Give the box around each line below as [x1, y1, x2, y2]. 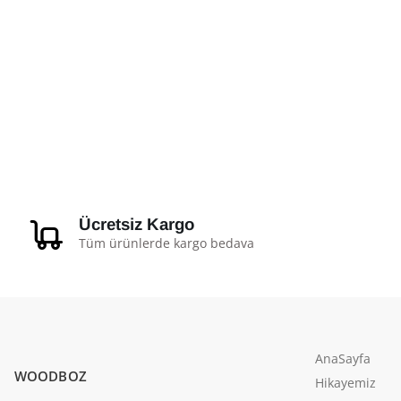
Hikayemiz [315, 374, 376, 391]
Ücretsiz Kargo [79, 215, 194, 235]
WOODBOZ [14, 366, 87, 385]
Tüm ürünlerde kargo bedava [79, 235, 254, 252]
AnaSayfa [315, 350, 371, 367]
